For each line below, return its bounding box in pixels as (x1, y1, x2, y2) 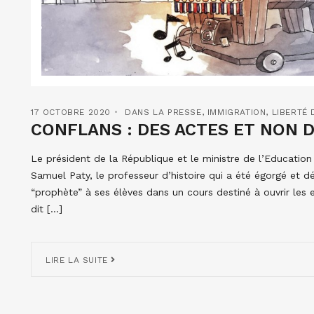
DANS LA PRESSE (125, 107, 202, 117)
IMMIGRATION (207, 107, 266, 117)
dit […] (31, 203, 62, 214)
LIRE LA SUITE (46, 254, 111, 265)
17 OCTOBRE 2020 (31, 107, 111, 117)
